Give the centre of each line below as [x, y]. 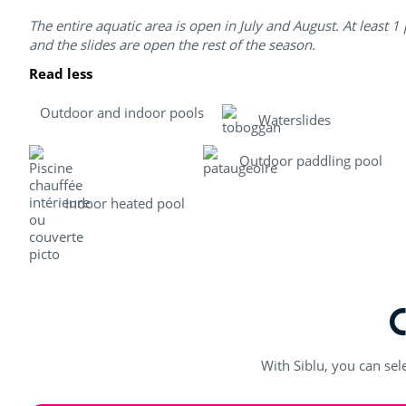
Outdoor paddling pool [311, 160]
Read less [61, 73]
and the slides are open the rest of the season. [172, 44]
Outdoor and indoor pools [122, 112]
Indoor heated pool [125, 203]
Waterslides [295, 119]
